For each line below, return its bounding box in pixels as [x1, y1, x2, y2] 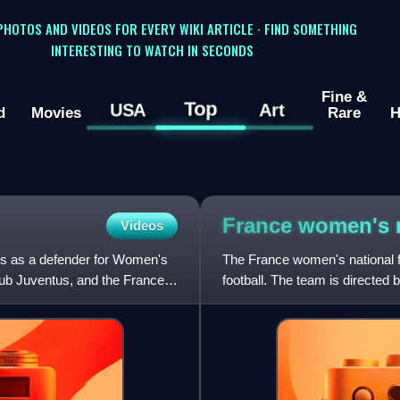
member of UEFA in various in [222, 293, 397, 309]
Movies [30, 104, 81, 122]
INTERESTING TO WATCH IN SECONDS [50, 39, 254, 60]
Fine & [321, 87, 367, 106]
